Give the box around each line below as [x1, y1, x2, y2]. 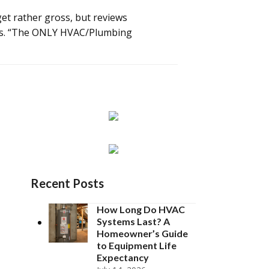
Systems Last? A [97, 216, 170, 227]
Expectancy [97, 252, 149, 263]
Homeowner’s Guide [97, 228, 188, 239]
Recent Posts [31, 176, 104, 190]
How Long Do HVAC [97, 204, 185, 215]
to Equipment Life [97, 240, 177, 251]
